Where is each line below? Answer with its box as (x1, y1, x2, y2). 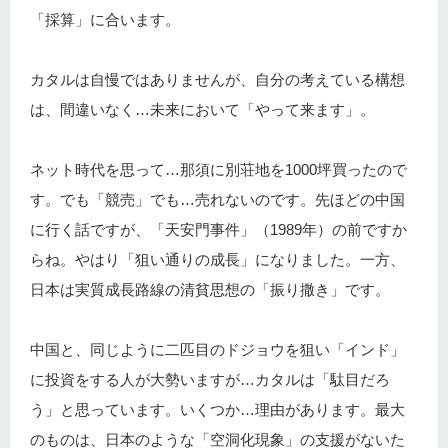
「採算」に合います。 (30, 10, 180, 28)
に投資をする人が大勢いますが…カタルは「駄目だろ (30, 370, 390, 388)
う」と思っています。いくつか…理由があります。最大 (30, 400, 405, 418)
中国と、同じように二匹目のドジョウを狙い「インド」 (30, 340, 405, 358)
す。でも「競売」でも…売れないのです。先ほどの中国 (30, 190, 405, 208)
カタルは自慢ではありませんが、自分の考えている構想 (30, 70, 405, 88)
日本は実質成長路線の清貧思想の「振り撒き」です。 (30, 280, 390, 298)
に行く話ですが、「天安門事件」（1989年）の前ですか (30, 220, 407, 238)
